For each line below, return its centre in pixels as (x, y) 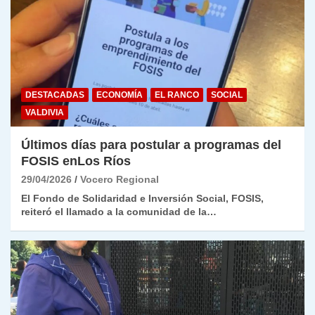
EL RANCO (177, 95)
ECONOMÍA (120, 95)
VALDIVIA (45, 113)
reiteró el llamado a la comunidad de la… (119, 212)
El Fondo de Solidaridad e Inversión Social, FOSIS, (142, 199)
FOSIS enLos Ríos (76, 161)
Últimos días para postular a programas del (151, 145)
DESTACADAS (55, 95)
